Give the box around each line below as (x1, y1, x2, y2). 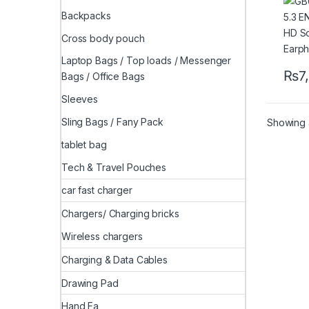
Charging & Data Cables (61, 253, 168, 266)
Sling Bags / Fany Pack (61, 116, 163, 128)
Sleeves (61, 93, 99, 106)
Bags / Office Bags (61, 70, 145, 83)
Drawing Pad (61, 277, 119, 289)
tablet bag (61, 138, 107, 150)
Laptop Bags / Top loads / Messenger (61, 54, 232, 67)
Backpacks (61, 9, 111, 21)
